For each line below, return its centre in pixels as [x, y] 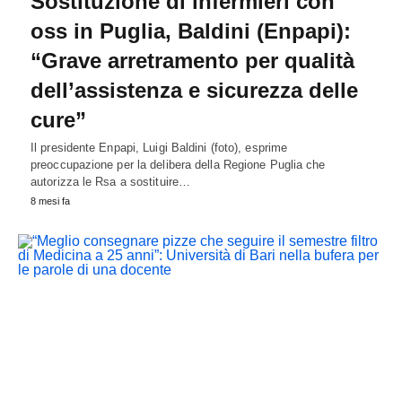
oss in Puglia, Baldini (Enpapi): [191, 31]
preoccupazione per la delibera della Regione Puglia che [178, 164]
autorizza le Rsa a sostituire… [111, 181]
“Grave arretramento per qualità [192, 60]
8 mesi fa [50, 201]
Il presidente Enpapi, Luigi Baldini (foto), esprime [159, 147]
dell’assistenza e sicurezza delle [194, 90]
